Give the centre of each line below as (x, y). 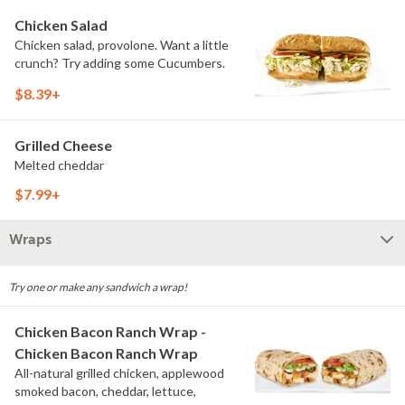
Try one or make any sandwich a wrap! (98, 287)
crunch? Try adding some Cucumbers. (120, 63)
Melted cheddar (59, 165)
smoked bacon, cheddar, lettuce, (105, 391)
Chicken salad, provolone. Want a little (122, 45)
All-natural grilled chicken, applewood (119, 373)
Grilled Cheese (63, 145)
